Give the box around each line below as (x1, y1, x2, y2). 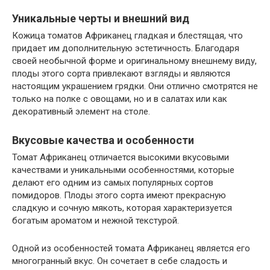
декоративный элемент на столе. (12, 105, 150, 117)
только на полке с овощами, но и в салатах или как (12, 93, 227, 104)
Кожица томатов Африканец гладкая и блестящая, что (12, 30, 243, 41)
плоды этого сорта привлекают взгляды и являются (12, 67, 230, 79)
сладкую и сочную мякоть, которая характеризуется (12, 202, 232, 213)
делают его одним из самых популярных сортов (12, 177, 213, 188)
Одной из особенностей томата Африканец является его (12, 242, 250, 254)
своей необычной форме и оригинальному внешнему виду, (12, 55, 257, 66)
